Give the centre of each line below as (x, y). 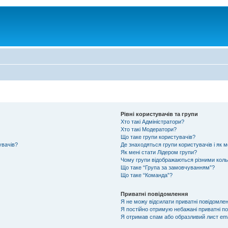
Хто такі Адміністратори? (152, 121)
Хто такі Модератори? (148, 129)
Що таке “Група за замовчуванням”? (167, 167)
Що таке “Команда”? (146, 175)
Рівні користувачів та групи (159, 114)
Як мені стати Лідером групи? (159, 152)
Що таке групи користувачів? (158, 137)
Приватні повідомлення (154, 194)
